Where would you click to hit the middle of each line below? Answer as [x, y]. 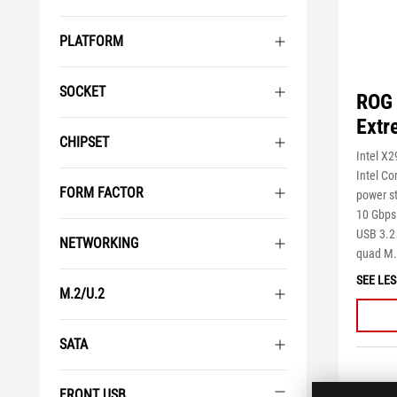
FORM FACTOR [101, 193]
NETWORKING [99, 243]
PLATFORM [91, 41]
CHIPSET [84, 142]
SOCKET [82, 92]
